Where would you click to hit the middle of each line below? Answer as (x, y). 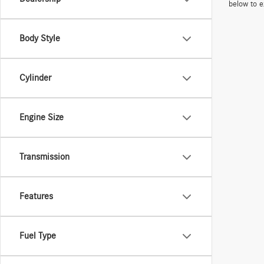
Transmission (44, 157)
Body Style (40, 38)
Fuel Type (38, 236)
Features (36, 196)
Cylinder (35, 78)
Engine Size (42, 117)
